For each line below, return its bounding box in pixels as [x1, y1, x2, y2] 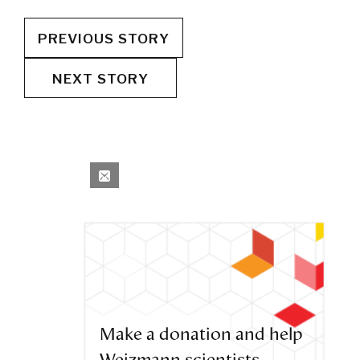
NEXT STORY [52, 71, 149, 88]
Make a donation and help [100, 325, 303, 345]
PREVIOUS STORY [38, 31, 170, 47]
